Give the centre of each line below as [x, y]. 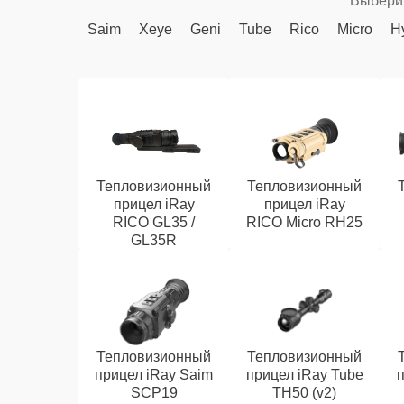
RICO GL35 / [154, 222]
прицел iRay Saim [154, 375]
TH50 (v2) [305, 393]
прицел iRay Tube [304, 375]
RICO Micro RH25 [305, 222]
